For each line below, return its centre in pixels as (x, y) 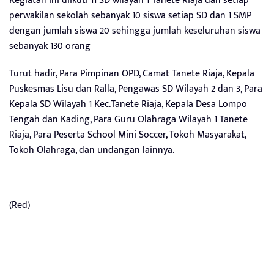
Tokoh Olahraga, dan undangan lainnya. (92, 150)
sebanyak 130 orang (50, 46)
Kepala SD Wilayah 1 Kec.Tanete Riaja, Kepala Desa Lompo (128, 104)
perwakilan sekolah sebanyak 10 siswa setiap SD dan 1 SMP (130, 15)
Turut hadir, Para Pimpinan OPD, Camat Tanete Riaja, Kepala (132, 73)
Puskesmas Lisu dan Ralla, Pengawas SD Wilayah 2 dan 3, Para (136, 89)
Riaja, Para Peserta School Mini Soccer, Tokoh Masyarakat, (128, 135)
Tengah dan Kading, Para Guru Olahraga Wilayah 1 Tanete (128, 119)
